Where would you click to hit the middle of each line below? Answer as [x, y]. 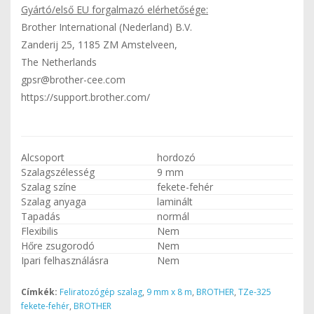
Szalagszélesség [58, 172]
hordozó [176, 157]
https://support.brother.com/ [86, 97]
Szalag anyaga [54, 202]
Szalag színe [49, 187]
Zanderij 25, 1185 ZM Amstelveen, [99, 45]
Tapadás [41, 216]
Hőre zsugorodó [58, 246]
